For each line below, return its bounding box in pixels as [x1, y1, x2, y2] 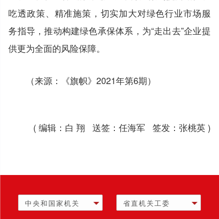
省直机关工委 [123, 197, 171, 208]
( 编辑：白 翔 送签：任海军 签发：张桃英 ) [33, 120, 211, 133]
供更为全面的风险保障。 [8, 41, 106, 54]
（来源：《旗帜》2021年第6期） [26, 73, 156, 87]
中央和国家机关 [25, 197, 80, 208]
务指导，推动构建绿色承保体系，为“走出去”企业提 [8, 23, 211, 37]
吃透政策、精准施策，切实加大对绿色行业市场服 [8, 6, 211, 19]
